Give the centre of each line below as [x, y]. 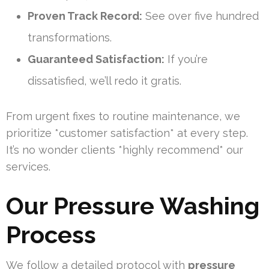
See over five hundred [201, 16]
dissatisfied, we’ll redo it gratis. [104, 81]
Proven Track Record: [85, 16]
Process [51, 235]
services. [28, 167]
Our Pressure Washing [133, 206]
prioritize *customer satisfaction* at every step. [127, 133]
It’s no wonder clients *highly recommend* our [125, 150]
